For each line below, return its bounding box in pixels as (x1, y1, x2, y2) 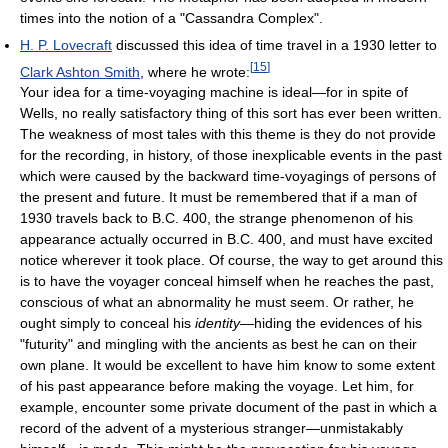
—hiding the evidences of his (240, 315, 422, 332)
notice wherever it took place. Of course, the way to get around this (20, 252, 443, 269)
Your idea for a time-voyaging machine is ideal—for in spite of (20, 84, 408, 101)
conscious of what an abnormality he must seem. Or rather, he (20, 294, 414, 311)
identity (195, 315, 240, 332)
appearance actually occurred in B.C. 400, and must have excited (20, 231, 433, 248)
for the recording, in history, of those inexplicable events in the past (20, 147, 442, 164)
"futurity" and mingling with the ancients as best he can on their (20, 336, 417, 353)
